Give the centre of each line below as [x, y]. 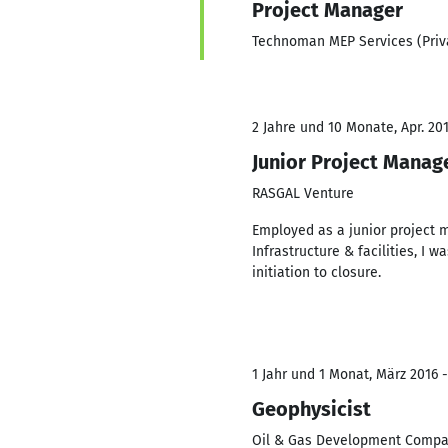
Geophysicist [311, 409]
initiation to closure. [316, 272]
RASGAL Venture [303, 193]
